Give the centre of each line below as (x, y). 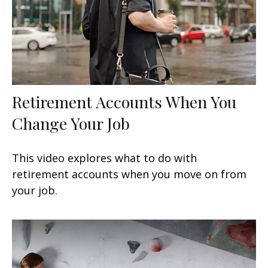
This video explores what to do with (104, 158)
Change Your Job (71, 123)
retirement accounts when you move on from (129, 174)
